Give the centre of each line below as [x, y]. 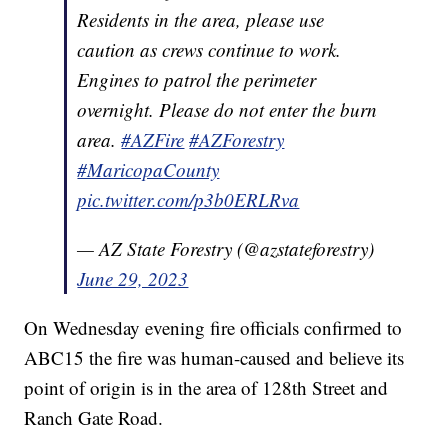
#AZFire [153, 140]
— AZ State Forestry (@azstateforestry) [226, 249]
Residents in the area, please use [201, 20]
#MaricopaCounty [148, 170]
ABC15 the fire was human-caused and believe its [214, 358]
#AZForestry [237, 140]
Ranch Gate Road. [94, 418]
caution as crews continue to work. [209, 50]
